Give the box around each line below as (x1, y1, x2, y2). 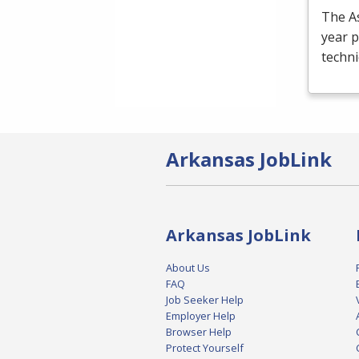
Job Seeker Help (166, 292, 244, 308)
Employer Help (166, 309, 236, 324)
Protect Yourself (166, 341, 244, 356)
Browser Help (166, 325, 232, 340)
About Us (166, 260, 210, 276)
